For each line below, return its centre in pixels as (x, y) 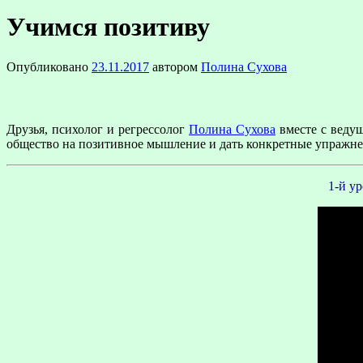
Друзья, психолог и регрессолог (98, 130)
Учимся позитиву (108, 27)
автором (175, 66)
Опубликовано (47, 66)
